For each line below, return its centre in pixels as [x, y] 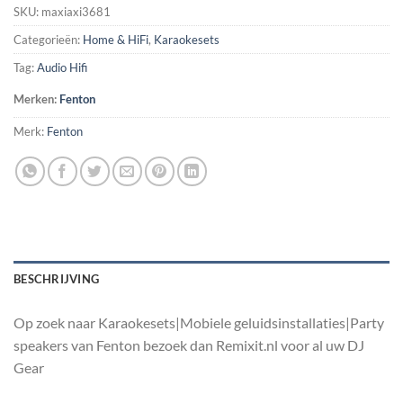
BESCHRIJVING [57, 279]
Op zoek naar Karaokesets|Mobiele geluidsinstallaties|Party [199, 322]
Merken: [36, 99]
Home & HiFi [116, 40]
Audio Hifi [62, 68]
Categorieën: [48, 40]
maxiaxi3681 [76, 12]
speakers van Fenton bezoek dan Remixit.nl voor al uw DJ [189, 345]
